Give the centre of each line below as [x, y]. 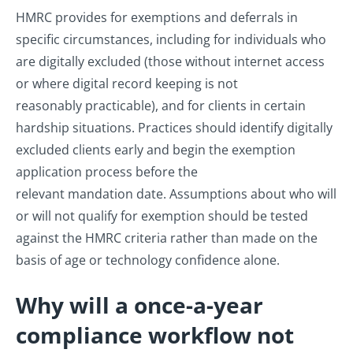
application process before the [107, 172]
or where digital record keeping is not [127, 84]
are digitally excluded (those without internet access [170, 62]
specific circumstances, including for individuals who [171, 40]
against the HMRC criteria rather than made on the [167, 238]
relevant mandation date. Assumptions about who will [176, 194]
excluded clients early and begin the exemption [156, 150]
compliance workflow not [155, 335]
